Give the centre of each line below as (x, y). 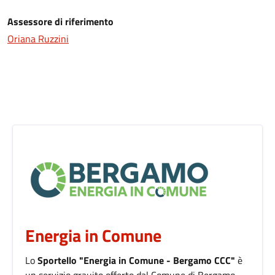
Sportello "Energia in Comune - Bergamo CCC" (136, 260)
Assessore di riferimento (60, 21)
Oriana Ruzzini (38, 38)
